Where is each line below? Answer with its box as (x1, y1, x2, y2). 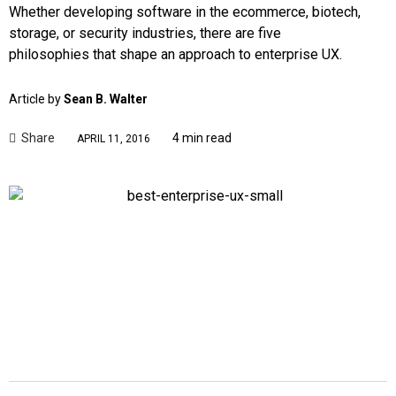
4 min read (172, 130, 232, 145)
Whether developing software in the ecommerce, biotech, (9, 3, 361, 20)
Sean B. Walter (64, 91, 148, 106)
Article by (9, 91, 64, 106)
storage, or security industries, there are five (9, 24, 281, 42)
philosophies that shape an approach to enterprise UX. (9, 45, 342, 63)
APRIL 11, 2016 (77, 133, 150, 146)
